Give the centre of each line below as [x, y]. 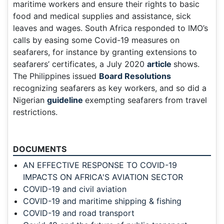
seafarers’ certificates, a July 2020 [80, 64]
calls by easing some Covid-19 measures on [96, 40]
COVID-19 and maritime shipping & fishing [102, 201]
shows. [186, 64]
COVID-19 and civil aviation [75, 189]
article [160, 64]
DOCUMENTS [40, 149]
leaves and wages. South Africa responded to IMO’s [110, 28]
